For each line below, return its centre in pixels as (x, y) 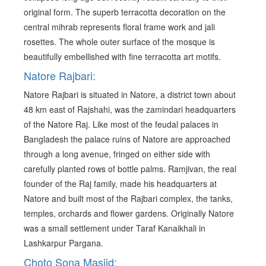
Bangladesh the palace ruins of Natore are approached (127, 139)
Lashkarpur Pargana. (64, 243)
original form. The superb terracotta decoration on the (125, 12)
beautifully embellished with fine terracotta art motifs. (122, 57)
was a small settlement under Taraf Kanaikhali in (115, 228)
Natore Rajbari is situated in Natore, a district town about (130, 95)
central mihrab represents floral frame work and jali (119, 27)
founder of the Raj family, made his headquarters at (120, 184)
